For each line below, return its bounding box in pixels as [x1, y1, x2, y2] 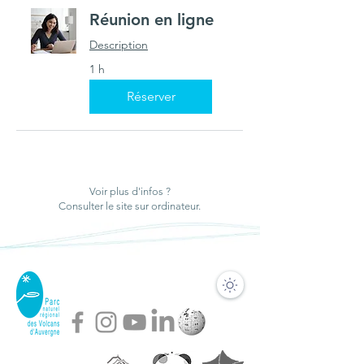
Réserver [126, 88, 175, 104]
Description [89, 37, 148, 52]
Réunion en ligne [89, 10, 214, 29]
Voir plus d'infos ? [89, 185, 171, 197]
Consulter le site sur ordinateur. [58, 200, 201, 212]
